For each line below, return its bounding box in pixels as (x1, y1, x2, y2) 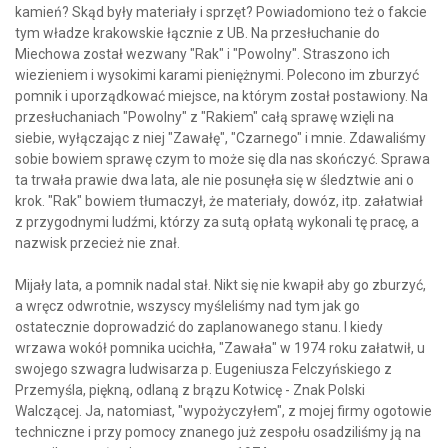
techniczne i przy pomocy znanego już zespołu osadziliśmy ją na (15, 424, 421, 441)
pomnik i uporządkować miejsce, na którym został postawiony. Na (15, 88, 428, 105)
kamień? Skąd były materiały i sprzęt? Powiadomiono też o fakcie (15, 4, 427, 21)
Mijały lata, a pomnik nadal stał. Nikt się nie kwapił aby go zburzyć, (15, 277, 426, 294)
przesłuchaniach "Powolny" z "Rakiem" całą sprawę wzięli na (15, 109, 394, 126)
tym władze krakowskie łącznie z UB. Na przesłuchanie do (15, 25, 380, 42)
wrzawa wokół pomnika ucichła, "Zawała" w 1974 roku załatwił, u (15, 340, 425, 357)
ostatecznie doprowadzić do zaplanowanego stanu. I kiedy (15, 319, 383, 336)
